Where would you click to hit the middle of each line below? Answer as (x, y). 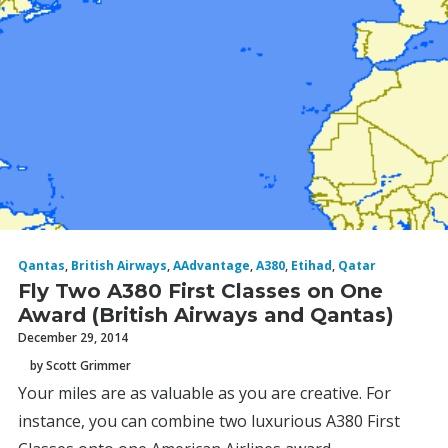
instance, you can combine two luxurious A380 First (209, 421)
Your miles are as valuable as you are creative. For (204, 393)
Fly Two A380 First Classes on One (200, 291)
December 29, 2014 (73, 337)
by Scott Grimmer (80, 365)
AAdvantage (211, 265)
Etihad (311, 265)
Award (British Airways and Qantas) (206, 315)
